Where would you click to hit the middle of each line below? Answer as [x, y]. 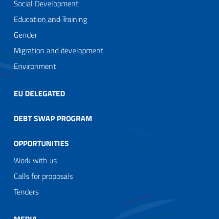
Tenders [26, 191]
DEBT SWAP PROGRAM [53, 118]
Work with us [35, 160]
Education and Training [50, 19]
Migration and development [59, 50]
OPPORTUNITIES [41, 143]
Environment [35, 66]
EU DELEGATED [39, 93]
